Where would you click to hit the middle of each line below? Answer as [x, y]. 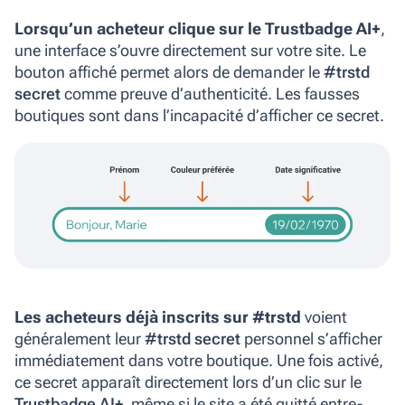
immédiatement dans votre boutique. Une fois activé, [199, 360]
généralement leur [80, 338]
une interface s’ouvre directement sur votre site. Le [190, 51]
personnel [279, 338]
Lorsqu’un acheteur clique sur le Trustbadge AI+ [198, 29]
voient [324, 316]
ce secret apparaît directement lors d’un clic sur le [188, 381]
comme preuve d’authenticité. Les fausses [210, 94]
